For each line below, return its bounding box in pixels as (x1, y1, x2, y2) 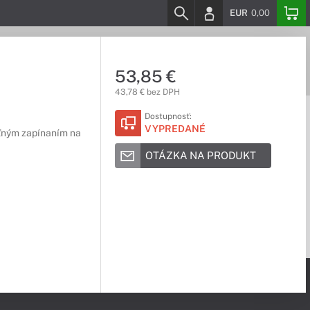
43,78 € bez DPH (114, 87, 180, 97)
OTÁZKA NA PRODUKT (145, 149, 256, 161)
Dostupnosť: (144, 111, 192, 121)
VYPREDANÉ (144, 123, 206, 134)
